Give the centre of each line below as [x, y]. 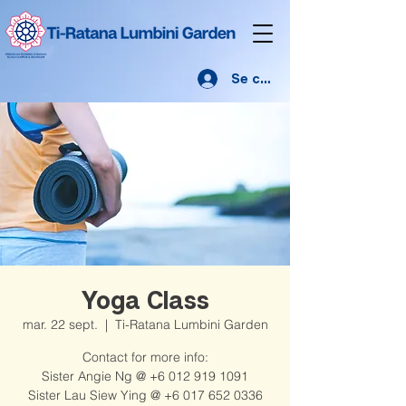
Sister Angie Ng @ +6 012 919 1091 [145, 376]
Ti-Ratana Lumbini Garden [191, 324]
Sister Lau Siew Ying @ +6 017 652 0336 [145, 395]
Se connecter [277, 78]
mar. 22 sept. [60, 324]
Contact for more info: [145, 357]
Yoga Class [145, 300]
